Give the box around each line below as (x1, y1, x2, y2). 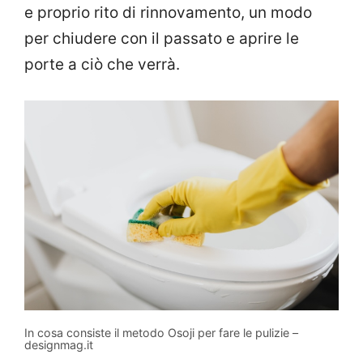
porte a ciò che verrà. (24, 54, 180, 74)
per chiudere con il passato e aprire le (24, 28, 299, 48)
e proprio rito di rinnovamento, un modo (24, 2, 312, 22)
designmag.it (24, 337, 93, 352)
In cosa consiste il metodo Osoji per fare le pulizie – (24, 325, 298, 340)
